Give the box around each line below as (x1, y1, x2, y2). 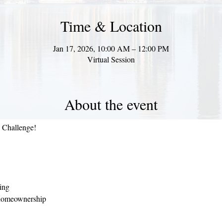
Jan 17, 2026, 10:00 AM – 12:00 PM (53, 43, 169, 54)
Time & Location (60, 16, 162, 36)
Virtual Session (87, 54, 135, 64)
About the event (64, 94, 158, 114)
